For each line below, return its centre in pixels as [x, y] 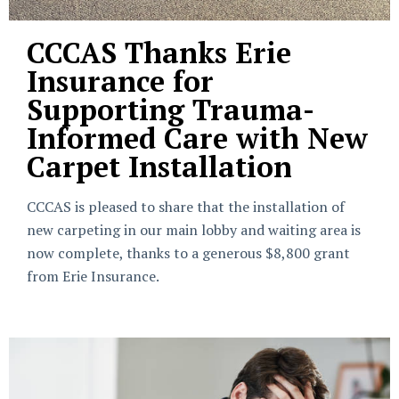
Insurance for [120, 81]
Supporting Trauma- [171, 110]
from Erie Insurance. [93, 276]
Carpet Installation [159, 167]
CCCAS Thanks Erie [159, 53]
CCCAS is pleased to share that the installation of [186, 207]
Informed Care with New [197, 138]
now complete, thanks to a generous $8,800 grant [188, 253]
